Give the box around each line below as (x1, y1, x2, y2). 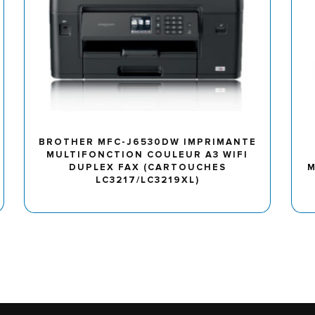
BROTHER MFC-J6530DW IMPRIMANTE (38, 136, 257, 148)
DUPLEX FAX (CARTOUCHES (68, 162, 226, 174)
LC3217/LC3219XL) (95, 174, 200, 186)
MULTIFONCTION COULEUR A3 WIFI (46, 149, 249, 161)
